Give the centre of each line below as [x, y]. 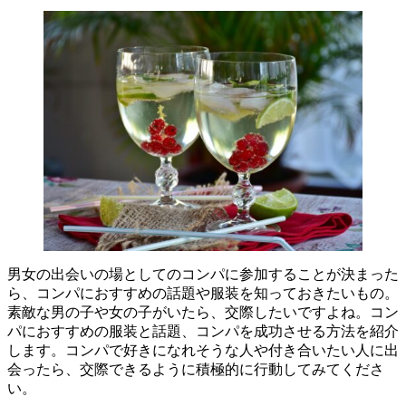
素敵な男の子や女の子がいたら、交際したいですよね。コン [203, 313]
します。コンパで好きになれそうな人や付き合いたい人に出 [203, 351]
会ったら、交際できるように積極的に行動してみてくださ [196, 370]
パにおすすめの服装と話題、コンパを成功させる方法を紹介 [203, 332]
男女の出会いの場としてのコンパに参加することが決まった [203, 275]
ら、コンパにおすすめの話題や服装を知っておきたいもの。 [203, 294]
